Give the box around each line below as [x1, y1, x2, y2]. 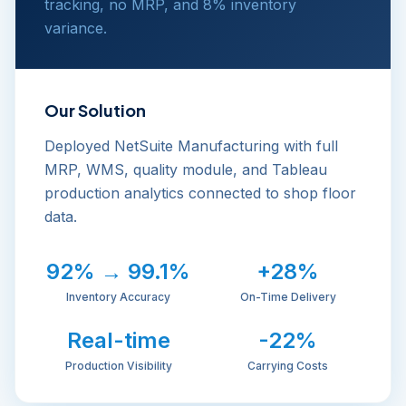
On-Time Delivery [239, 290, 336, 304]
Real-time [66, 327, 170, 353]
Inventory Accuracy [66, 290, 170, 304]
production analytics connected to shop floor [44, 184, 356, 202]
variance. [44, 19, 107, 37]
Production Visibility [64, 359, 172, 372]
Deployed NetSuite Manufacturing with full [44, 137, 338, 155]
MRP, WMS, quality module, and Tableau [44, 160, 327, 179]
